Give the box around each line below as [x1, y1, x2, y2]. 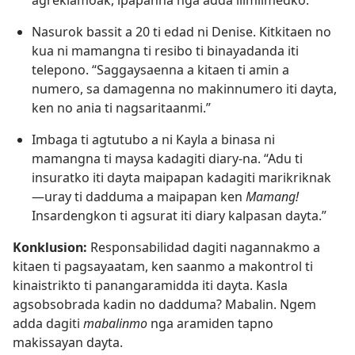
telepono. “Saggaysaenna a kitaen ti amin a [32, 61, 289, 79]
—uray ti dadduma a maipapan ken [32, 188, 246, 206]
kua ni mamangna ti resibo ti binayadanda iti [32, 42, 299, 60]
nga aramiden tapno [147, 315, 273, 333]
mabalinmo [83, 315, 147, 333]
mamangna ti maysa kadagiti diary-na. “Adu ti [32, 150, 303, 168]
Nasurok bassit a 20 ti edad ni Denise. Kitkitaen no [32, 23, 331, 41]
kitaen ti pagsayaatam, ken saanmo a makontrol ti [13, 258, 313, 276]
